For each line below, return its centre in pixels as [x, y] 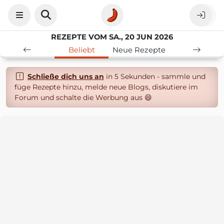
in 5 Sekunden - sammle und [154, 76]
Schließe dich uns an [65, 76]
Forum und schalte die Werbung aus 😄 [83, 97]
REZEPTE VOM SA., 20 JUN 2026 [112, 37]
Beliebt [81, 50]
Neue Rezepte [139, 50]
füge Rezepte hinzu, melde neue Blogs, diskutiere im [106, 87]
